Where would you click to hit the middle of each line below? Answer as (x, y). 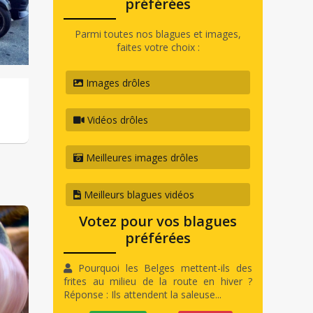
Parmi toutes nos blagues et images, (158, 34)
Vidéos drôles (117, 120)
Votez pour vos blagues (158, 221)
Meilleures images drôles (141, 157)
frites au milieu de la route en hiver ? (158, 282)
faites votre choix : (158, 48)
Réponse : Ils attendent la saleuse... (143, 295)
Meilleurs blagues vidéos (138, 195)
